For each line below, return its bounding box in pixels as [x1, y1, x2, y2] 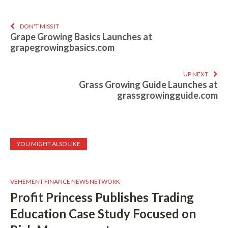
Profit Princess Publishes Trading [10, 189, 194, 205]
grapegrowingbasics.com [10, 41, 115, 53]
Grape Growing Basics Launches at [10, 31, 152, 42]
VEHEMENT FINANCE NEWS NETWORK [10, 177, 120, 185]
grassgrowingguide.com [117, 89, 218, 101]
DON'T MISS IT [20, 22, 59, 30]
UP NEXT [183, 70, 208, 78]
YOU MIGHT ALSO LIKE [17, 139, 80, 148]
